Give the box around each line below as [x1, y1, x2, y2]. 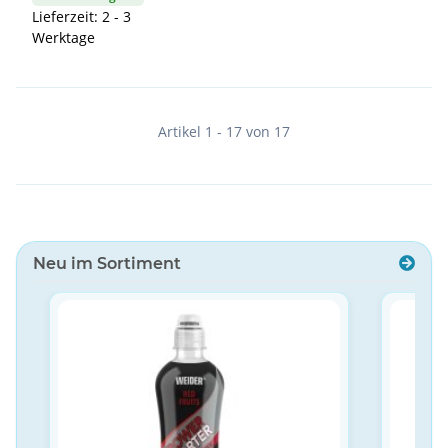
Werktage [32, 28, 95, 48]
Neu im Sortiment [33, 253, 181, 273]
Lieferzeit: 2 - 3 [32, 7, 131, 27]
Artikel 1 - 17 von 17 [158, 122, 290, 142]
